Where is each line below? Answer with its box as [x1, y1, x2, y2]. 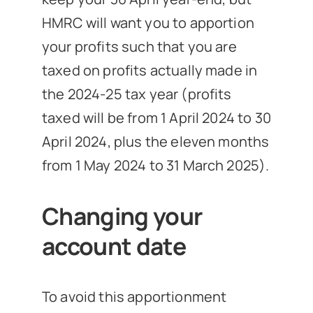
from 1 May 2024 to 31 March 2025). [41, 156, 270, 175]
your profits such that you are [41, 37, 237, 57]
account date [41, 229, 186, 262]
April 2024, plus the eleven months [41, 132, 270, 152]
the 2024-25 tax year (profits [41, 85, 232, 104]
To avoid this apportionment [41, 286, 227, 306]
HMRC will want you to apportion [41, 13, 254, 33]
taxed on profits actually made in [41, 61, 258, 80]
